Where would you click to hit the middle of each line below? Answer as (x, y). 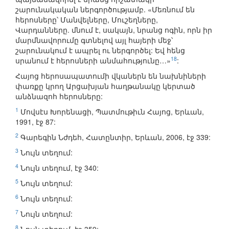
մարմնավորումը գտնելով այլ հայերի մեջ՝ (94, 40)
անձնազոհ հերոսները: (59, 96)
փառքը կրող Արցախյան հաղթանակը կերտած (105, 86)
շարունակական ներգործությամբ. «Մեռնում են (105, 9)
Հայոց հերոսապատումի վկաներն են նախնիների (111, 76)
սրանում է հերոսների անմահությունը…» (93, 61)
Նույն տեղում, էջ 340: (59, 168)
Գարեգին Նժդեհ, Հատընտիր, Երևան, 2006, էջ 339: (114, 137)
